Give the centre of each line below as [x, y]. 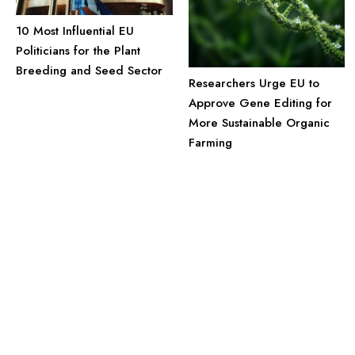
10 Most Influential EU [75, 31]
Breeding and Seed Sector [89, 70]
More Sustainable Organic [259, 122]
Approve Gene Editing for [260, 103]
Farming [210, 142]
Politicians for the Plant [78, 50]
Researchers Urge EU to [254, 83]
